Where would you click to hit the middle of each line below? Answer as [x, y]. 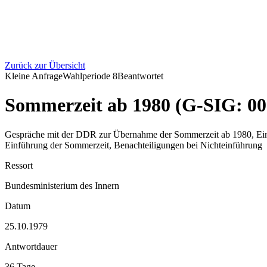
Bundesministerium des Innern [62, 185]
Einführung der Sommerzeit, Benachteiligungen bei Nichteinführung [133, 145]
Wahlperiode [88, 76]
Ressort [19, 165]
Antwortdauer [31, 246]
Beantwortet [140, 76]
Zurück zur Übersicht [45, 65]
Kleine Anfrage [34, 76]
